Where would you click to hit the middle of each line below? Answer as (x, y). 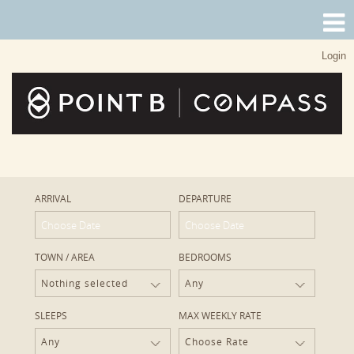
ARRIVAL (53, 198)
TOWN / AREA (65, 257)
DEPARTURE (205, 198)
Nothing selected (85, 283)
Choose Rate (217, 341)
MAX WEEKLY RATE (220, 315)
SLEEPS (51, 315)
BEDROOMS (205, 257)
